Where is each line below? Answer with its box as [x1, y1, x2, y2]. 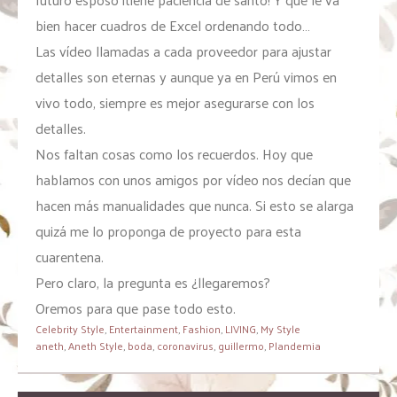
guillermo [218, 336, 264, 356]
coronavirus [157, 336, 214, 356]
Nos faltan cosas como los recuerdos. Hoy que [35, 141, 313, 167]
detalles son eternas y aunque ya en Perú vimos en [35, 64, 337, 90]
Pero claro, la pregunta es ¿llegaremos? [35, 269, 270, 296]
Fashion [183, 319, 221, 339]
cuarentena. [35, 244, 104, 270]
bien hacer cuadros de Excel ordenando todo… [35, 12, 310, 39]
